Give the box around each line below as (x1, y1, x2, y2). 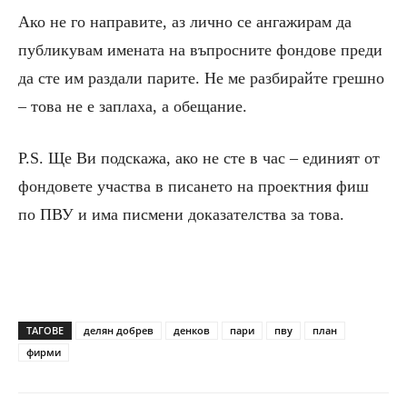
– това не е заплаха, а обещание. (18, 97, 247, 116)
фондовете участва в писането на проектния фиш (18, 177, 369, 196)
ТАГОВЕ (26, 323, 64, 338)
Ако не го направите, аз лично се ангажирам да (18, 13, 352, 32)
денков (174, 323, 210, 338)
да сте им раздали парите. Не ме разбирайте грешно (18, 69, 384, 88)
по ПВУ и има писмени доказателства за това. (18, 205, 344, 224)
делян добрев (84, 323, 154, 338)
